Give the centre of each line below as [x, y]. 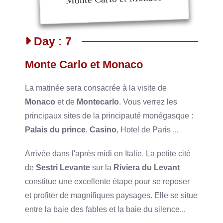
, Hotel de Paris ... [148, 129]
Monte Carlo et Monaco [84, 64]
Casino [103, 129]
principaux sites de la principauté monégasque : [109, 115]
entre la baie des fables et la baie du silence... [106, 209]
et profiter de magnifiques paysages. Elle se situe [111, 195]
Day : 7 [51, 41]
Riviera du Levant [147, 167]
